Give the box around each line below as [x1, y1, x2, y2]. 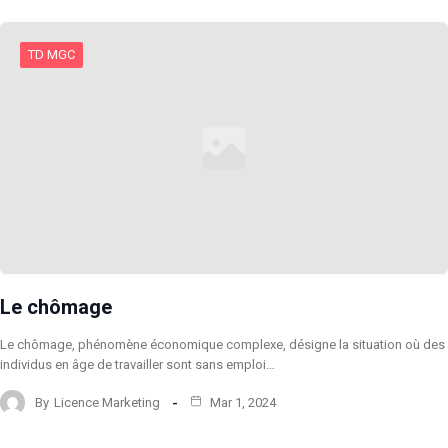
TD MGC [28, 47, 75, 63]
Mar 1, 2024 [207, 394, 276, 410]
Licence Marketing [54, 394, 160, 410]
